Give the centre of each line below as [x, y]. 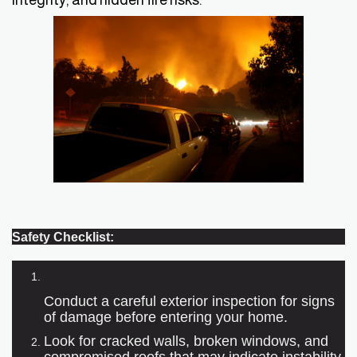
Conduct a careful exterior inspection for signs [189, 300]
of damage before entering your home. [166, 316]
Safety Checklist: [63, 236]
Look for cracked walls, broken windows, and [186, 340]
